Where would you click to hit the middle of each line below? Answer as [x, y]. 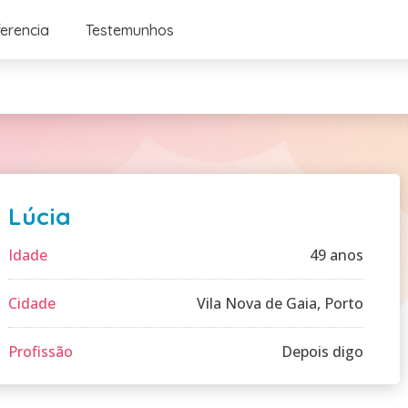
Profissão [41, 352]
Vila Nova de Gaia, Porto [280, 303]
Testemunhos [129, 30]
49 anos [337, 255]
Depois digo [322, 352]
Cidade [32, 303]
